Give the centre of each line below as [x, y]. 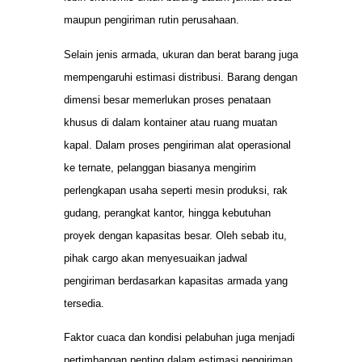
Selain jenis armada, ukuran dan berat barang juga [181, 54]
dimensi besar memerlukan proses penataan [167, 99]
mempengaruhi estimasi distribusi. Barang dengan [181, 77]
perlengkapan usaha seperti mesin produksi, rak [176, 190]
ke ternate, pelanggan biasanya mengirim [160, 167]
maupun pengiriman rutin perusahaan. [152, 20]
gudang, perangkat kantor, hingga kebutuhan [167, 213]
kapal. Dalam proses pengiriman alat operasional [177, 145]
